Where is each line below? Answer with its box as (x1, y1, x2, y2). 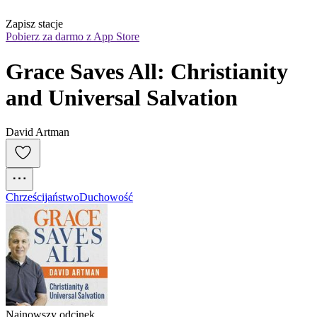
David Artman (6, 126, 69, 139)
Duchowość (79, 191, 133, 204)
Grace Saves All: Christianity (6, 58, 288, 84)
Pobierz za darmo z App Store (6, 30, 139, 43)
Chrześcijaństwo (6, 191, 79, 204)
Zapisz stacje (6, 18, 63, 30)
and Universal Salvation (6, 84, 238, 110)
